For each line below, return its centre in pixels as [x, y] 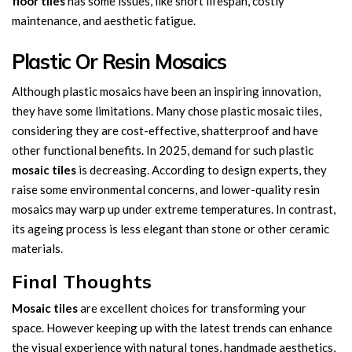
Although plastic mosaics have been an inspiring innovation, [166, 91]
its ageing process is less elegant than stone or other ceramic [170, 229]
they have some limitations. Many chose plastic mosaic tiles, [167, 111]
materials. [37, 248]
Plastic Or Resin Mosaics [119, 62]
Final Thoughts [82, 281]
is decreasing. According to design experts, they [202, 170]
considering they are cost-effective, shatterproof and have [165, 130]
